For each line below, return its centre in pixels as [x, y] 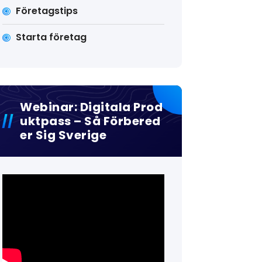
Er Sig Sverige [63, 135]
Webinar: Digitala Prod [92, 107]
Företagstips [46, 11]
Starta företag [51, 37]
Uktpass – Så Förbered [90, 121]
